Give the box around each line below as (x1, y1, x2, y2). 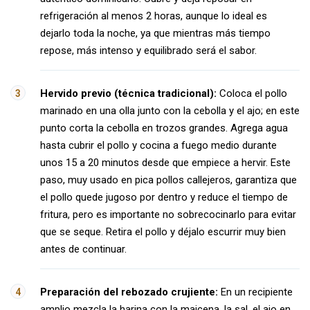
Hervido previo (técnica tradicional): (40, 87, 217, 100)
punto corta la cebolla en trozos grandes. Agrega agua (40, 122, 288, 134)
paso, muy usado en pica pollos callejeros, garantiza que (40, 174, 297, 186)
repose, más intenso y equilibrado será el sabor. (40, 44, 257, 57)
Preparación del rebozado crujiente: (40, 286, 218, 298)
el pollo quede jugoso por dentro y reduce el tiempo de (40, 191, 288, 203)
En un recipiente (218, 286, 293, 298)
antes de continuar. (40, 243, 127, 255)
